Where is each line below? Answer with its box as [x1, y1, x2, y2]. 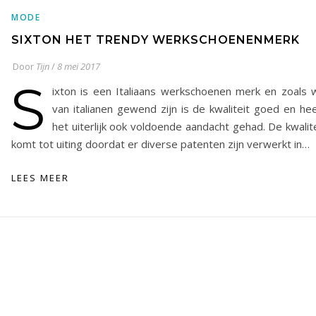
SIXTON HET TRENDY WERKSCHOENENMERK [11, 33, 300, 47]
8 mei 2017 [57, 60, 100, 73]
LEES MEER [11, 171, 69, 184]
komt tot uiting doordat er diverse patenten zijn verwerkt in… [11, 137, 310, 151]
